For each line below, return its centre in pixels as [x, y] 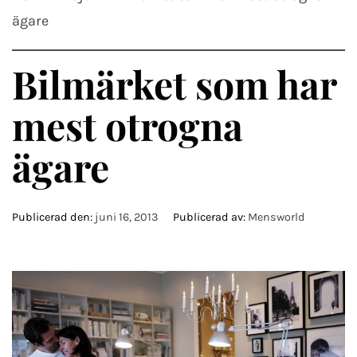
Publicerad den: [53, 217]
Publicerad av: [209, 217]
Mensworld [277, 217]
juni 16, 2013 [127, 217]
